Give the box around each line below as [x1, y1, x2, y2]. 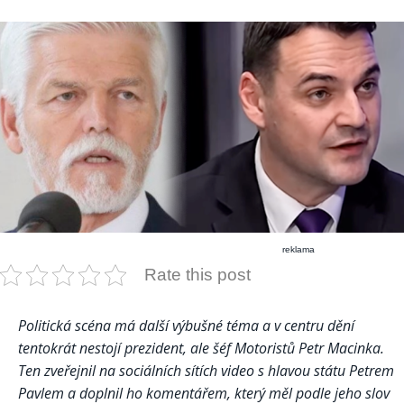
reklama [282, 244, 316, 255]
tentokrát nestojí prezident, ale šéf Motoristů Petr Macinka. [18, 338, 384, 359]
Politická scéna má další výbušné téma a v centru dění [18, 316, 354, 336]
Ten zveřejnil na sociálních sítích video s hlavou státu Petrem [18, 361, 394, 381]
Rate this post [144, 265, 251, 285]
